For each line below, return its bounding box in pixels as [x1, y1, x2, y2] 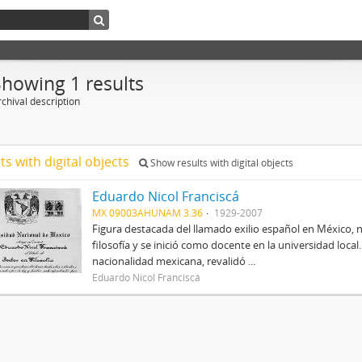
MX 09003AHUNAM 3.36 [91, 206, 203, 219]
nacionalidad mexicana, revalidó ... [91, 254, 255, 268]
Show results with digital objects [148, 156, 293, 170]
